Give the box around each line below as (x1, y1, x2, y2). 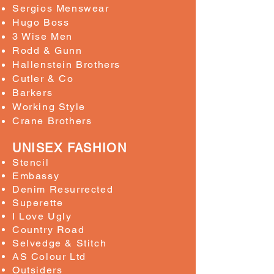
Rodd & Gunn (12, 45, 83, 56)
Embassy (12, 170, 60, 182)
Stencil (12, 157, 50, 168)
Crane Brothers (12, 115, 92, 127)
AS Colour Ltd (12, 251, 86, 262)
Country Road (12, 224, 85, 235)
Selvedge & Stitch (12, 237, 107, 249)
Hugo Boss (12, 17, 70, 28)
